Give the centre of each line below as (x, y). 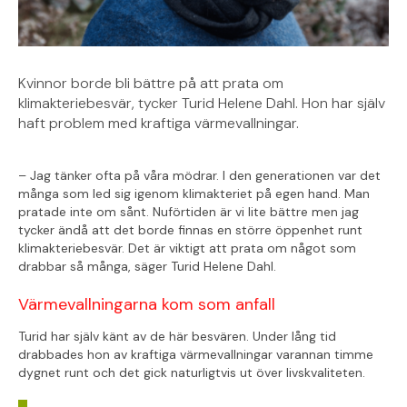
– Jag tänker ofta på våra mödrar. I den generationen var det (199, 176)
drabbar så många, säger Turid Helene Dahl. (147, 267)
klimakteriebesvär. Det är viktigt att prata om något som (187, 248)
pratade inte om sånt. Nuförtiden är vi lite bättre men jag (189, 212)
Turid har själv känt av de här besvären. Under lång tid (177, 337)
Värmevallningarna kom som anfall (147, 305)
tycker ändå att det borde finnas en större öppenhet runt (190, 230)
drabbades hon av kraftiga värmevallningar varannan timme (196, 355)
